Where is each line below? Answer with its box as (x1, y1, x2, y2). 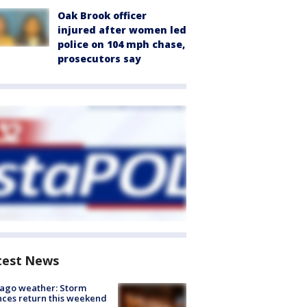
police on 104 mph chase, (58, 38, 185, 51)
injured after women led (58, 23, 186, 36)
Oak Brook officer (58, 9, 147, 22)
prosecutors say (58, 52, 141, 65)
